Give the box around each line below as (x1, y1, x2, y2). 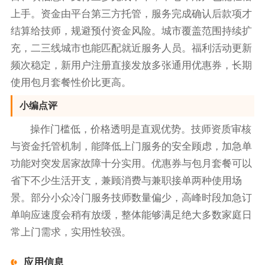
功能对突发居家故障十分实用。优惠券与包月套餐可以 (10, 158, 252, 170)
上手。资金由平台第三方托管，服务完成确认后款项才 (10, 8, 252, 20)
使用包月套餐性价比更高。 (10, 77, 131, 89)
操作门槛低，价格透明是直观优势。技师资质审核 (30, 124, 252, 135)
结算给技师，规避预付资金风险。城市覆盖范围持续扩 (10, 25, 252, 37)
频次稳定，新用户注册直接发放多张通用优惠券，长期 (10, 60, 252, 72)
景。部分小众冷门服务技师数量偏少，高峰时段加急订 (10, 192, 252, 204)
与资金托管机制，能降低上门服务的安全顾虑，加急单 (10, 141, 252, 153)
